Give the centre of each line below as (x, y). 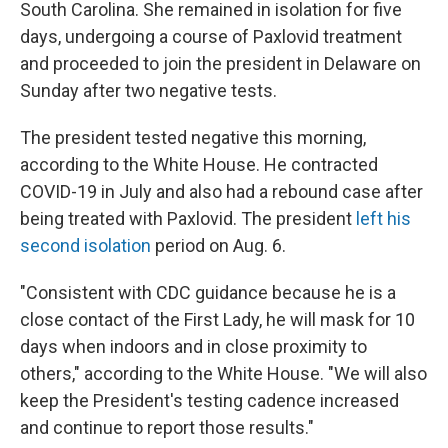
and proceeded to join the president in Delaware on (220, 64)
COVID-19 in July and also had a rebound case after (221, 192)
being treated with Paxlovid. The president (188, 219)
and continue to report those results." (167, 428)
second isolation (85, 246)
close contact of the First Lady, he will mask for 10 (217, 320)
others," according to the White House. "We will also (223, 374)
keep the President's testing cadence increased (209, 401)
